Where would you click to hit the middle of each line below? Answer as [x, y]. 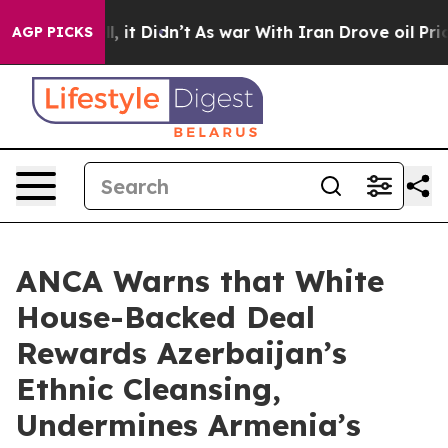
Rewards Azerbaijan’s [181, 353]
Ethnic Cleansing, [148, 389]
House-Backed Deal [165, 317]
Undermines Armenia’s [188, 425]
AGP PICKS [52, 32]
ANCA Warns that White [200, 281]
